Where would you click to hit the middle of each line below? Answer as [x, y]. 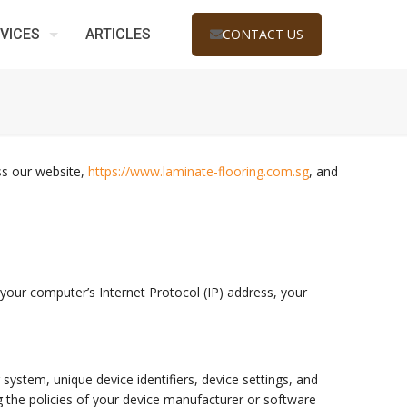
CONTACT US [263, 34]
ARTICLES [118, 34]
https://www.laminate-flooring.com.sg [199, 171]
